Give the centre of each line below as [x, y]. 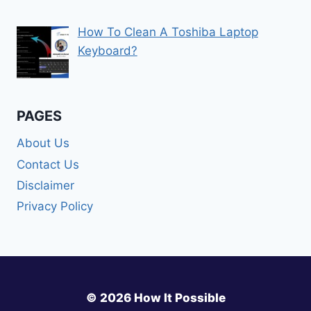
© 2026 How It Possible [155, 298]
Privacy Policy [55, 207]
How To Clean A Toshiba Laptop [168, 32]
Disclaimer [45, 185]
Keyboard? [107, 51]
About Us [43, 143]
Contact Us [48, 164]
